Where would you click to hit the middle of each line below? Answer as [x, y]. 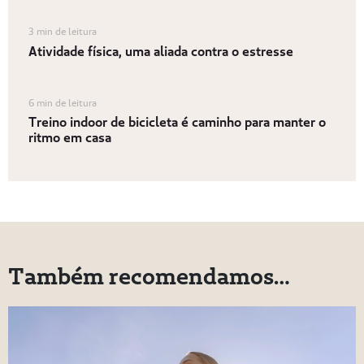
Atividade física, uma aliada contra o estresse [160, 50]
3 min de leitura [62, 32]
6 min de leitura [62, 102]
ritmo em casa [69, 136]
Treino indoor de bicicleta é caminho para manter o [177, 121]
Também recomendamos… [149, 275]
